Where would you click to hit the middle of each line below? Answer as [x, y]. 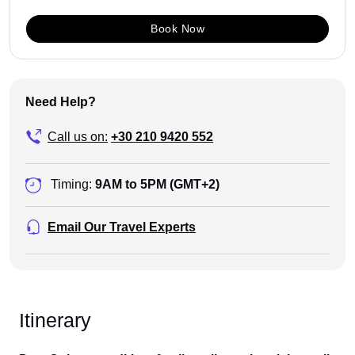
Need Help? [61, 102]
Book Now [177, 29]
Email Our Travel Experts [122, 227]
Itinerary [55, 320]
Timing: [71, 185]
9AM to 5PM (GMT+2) [157, 185]
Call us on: [78, 137]
